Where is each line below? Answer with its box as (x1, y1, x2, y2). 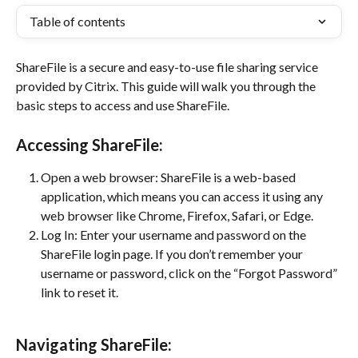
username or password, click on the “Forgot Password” (41, 265, 340, 280)
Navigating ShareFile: (16, 335, 172, 355)
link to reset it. (41, 284, 118, 300)
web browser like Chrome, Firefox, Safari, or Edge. (41, 208, 313, 223)
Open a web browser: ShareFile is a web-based (41, 169, 298, 185)
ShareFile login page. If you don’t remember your (41, 246, 305, 261)
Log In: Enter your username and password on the (41, 227, 308, 242)
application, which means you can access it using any (41, 189, 325, 204)
